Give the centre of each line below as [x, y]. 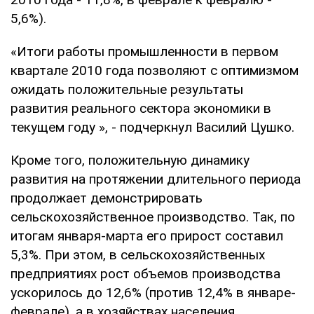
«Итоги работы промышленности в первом [144, 51]
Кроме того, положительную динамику [130, 160]
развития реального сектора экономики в [141, 108]
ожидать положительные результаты [127, 89]
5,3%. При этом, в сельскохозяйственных [138, 254]
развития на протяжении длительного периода [156, 179]
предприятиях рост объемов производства [145, 273]
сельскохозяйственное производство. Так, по [153, 217]
